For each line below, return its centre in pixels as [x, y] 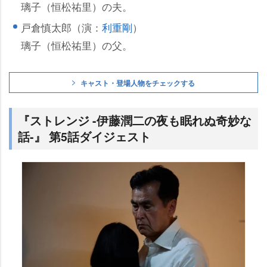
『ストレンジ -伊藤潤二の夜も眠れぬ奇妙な [135, 121]
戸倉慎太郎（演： [61, 27]
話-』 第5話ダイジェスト [84, 137]
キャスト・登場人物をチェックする [138, 83]
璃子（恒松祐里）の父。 [77, 45]
